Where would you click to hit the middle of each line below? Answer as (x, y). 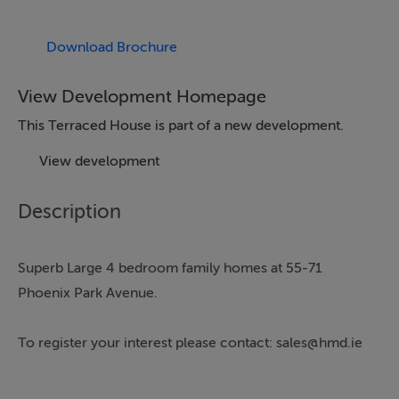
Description (69, 212)
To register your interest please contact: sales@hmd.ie (190, 342)
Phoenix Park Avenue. (88, 293)
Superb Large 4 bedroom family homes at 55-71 (170, 268)
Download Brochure (112, 47)
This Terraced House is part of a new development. (181, 125)
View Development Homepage (142, 96)
